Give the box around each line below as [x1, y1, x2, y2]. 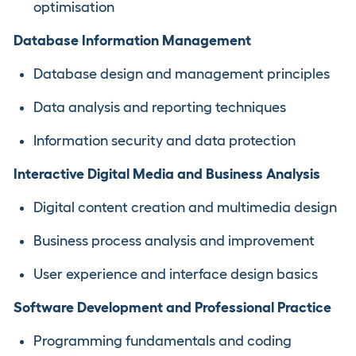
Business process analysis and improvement [33, 233, 315, 249]
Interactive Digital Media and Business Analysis [14, 166, 320, 182]
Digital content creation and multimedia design [33, 199, 337, 215]
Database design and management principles [33, 66, 330, 82]
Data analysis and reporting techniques [33, 99, 286, 115]
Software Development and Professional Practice [14, 300, 331, 315]
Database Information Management [14, 33, 251, 48]
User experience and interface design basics [33, 266, 318, 282]
